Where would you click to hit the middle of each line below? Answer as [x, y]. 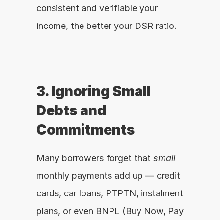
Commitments [85, 130]
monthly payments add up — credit [108, 176]
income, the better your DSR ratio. [107, 26]
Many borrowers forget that [95, 158]
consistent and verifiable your [97, 8]
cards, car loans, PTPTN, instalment [110, 193]
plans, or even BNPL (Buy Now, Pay [110, 211]
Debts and [71, 110]
